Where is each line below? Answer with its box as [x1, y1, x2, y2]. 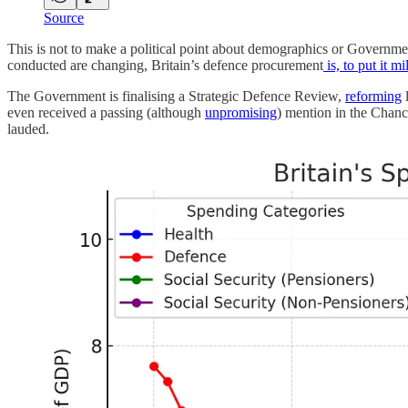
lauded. [7, 120, 49, 137]
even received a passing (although [7, 104, 205, 120]
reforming [345, 87, 402, 104]
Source [44, 9, 84, 25]
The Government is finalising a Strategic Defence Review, [7, 87, 345, 104]
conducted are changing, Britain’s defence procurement [7, 56, 323, 73]
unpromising [205, 104, 277, 120]
